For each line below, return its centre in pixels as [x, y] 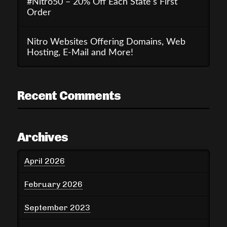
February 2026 [54, 184]
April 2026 [45, 161]
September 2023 [58, 208]
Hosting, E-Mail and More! [80, 52]
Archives [42, 137]
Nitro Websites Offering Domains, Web [106, 42]
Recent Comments [69, 96]
